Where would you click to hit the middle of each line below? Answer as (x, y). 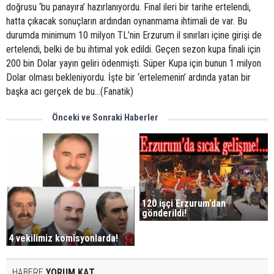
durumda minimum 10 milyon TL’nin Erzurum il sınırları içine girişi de (134, 35)
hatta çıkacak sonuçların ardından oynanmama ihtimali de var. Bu (127, 21)
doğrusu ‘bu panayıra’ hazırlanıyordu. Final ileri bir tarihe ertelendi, (128, 7)
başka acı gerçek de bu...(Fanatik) (70, 91)
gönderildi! (165, 213)
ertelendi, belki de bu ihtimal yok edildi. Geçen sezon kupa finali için (133, 49)
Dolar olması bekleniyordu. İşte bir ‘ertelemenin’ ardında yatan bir (128, 77)
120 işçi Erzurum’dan (184, 203)
